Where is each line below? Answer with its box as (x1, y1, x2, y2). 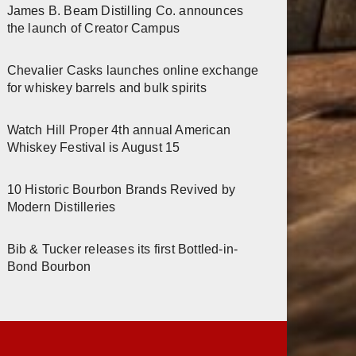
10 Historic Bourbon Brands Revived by (6, 182, 236, 196)
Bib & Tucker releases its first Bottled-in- (6, 242, 238, 256)
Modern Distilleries (6, 199, 116, 214)
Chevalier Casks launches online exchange (6, 63, 259, 77)
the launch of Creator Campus (6, 21, 180, 35)
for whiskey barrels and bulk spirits (6, 80, 207, 95)
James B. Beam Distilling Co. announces (6, 3, 244, 17)
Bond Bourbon (6, 259, 91, 273)
